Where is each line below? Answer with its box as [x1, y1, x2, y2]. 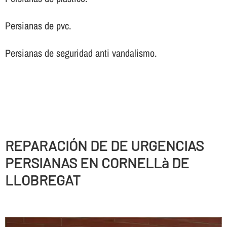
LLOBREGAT [5, 171, 81, 188]
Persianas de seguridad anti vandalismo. [5, 46, 157, 60]
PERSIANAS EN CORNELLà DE [5, 154, 189, 171]
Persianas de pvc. [5, 18, 71, 32]
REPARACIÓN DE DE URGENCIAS [5, 136, 204, 154]
